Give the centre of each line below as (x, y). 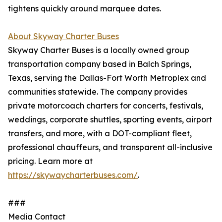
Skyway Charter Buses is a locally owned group (99, 50)
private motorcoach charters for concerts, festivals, (106, 106)
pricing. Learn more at (50, 161)
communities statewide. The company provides (98, 92)
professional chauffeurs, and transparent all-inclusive (110, 147)
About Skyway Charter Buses (63, 36)
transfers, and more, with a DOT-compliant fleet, (100, 134)
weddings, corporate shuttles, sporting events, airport (110, 120)
